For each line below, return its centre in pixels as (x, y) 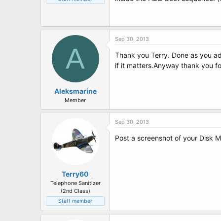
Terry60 (75, 174)
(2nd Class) (75, 191)
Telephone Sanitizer (75, 183)
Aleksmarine (75, 91)
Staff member (75, 201)
